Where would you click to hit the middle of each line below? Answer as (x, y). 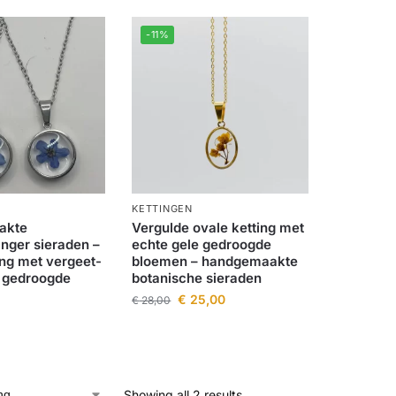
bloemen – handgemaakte (215, 261)
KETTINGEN (162, 208)
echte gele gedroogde (202, 244)
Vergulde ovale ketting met (218, 227)
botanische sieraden (197, 278)
